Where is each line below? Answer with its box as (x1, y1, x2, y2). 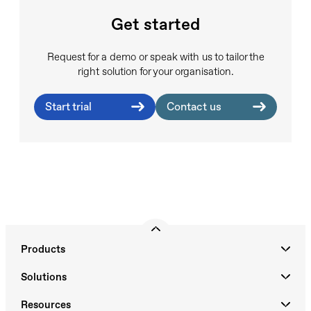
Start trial (45, 99, 92, 113)
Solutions (21, 270, 67, 283)
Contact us (167, 99, 221, 113)
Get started (111, 15, 200, 35)
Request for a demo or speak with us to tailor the (47, 50, 264, 63)
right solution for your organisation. (77, 65, 234, 78)
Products (21, 242, 65, 255)
